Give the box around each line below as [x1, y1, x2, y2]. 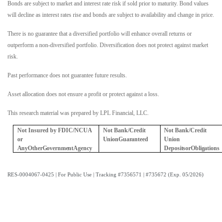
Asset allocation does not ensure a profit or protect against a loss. [7, 91, 159, 98]
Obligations [191, 145, 220, 152]
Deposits [164, 145, 186, 152]
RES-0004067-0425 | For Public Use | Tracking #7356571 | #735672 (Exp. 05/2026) [7, 172, 204, 178]
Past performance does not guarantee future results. [7, 72, 127, 79]
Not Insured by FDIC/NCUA [17, 127, 92, 134]
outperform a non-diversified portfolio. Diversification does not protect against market [7, 42, 208, 49]
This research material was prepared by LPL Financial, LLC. [7, 110, 149, 117]
